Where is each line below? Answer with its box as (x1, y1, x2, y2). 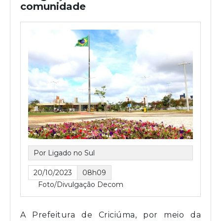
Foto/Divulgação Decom (38, 180, 123, 189)
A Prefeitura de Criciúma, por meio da (20, 210, 201, 220)
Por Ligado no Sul (34, 148, 95, 158)
